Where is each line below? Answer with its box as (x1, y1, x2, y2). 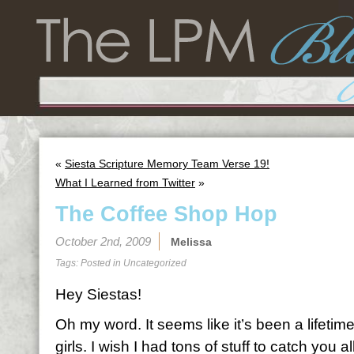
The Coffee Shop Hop (55, 202, 277, 226)
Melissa (171, 235, 212, 248)
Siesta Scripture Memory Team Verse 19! (65, 157, 269, 170)
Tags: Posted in (55, 258, 123, 269)
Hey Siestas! (55, 286, 141, 303)
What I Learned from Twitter (55, 176, 195, 189)
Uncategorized (123, 258, 186, 269)
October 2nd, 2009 (55, 235, 151, 248)
